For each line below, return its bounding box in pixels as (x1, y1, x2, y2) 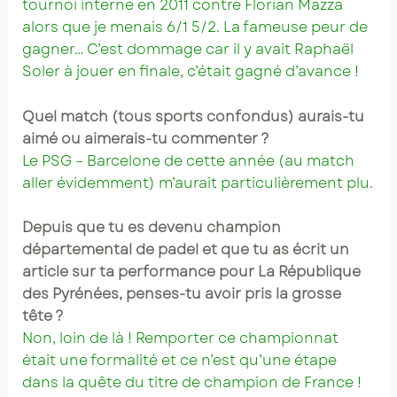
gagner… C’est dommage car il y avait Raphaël (21, 38, 354, 59)
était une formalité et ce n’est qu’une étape (21, 350, 337, 371)
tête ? (21, 306, 64, 327)
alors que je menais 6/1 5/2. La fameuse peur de (21, 16, 368, 37)
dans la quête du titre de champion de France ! (21, 372, 362, 393)
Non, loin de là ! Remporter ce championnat (21, 328, 339, 349)
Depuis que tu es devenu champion (21, 217, 281, 238)
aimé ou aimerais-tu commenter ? (21, 128, 269, 149)
